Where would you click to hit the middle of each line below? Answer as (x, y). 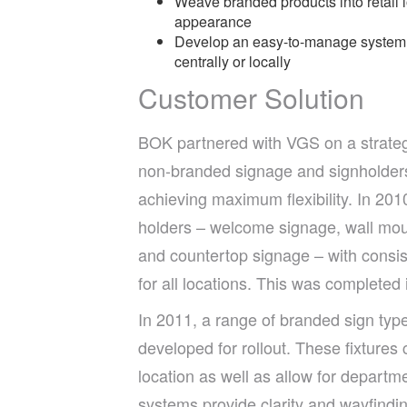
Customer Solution (251, 97)
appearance (213, 21)
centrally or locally (233, 61)
